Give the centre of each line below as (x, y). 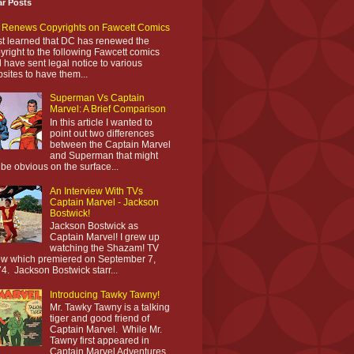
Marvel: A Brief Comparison (107, 109)
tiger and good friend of (99, 319)
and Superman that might (104, 155)
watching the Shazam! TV (104, 248)
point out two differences (102, 133)
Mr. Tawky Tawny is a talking (109, 308)
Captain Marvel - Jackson (104, 202)
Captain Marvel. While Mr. (105, 330)
